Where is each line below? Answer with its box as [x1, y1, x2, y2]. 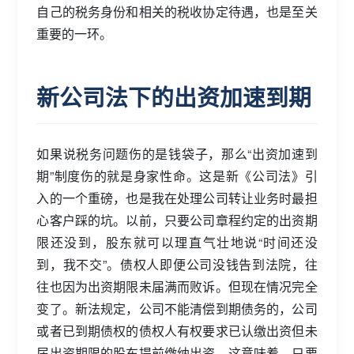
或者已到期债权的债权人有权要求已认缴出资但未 [36, 322, 318, 340]
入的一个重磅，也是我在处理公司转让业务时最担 [36, 189, 318, 207]
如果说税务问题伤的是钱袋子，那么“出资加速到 [36, 145, 318, 163]
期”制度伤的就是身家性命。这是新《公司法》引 [36, 167, 318, 185]
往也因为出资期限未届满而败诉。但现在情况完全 [36, 277, 318, 296]
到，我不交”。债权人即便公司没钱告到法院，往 [36, 255, 318, 273]
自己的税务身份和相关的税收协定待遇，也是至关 [36, 2, 318, 21]
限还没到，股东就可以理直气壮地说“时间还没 [36, 233, 318, 251]
